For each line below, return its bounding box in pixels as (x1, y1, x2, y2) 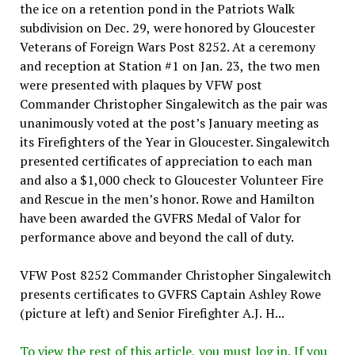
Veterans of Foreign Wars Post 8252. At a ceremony (19, 37, 315, 55)
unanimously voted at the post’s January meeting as (19, 113, 319, 132)
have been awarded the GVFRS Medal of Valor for (19, 208, 301, 227)
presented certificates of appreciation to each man (19, 151, 312, 170)
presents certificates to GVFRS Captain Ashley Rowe (19, 284, 321, 303)
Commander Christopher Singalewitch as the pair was (19, 94, 327, 113)
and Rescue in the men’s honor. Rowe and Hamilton (19, 189, 315, 208)
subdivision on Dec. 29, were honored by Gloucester (19, 18, 315, 36)
